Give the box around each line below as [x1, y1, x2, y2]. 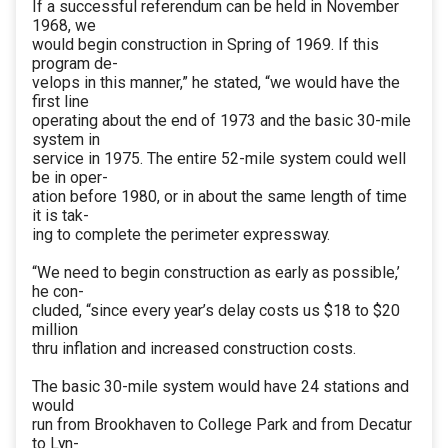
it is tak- [32, 206, 89, 226]
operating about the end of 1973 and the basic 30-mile [32, 111, 411, 131]
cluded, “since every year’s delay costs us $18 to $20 [32, 301, 400, 321]
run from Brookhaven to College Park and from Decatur [32, 415, 412, 435]
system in [32, 130, 100, 150]
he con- [32, 282, 84, 302]
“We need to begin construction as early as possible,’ [32, 263, 400, 283]
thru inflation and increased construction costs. [32, 339, 356, 359]
